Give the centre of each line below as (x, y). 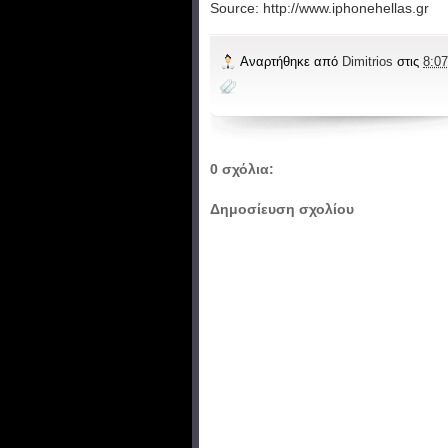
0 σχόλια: (242, 168)
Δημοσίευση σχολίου (282, 209)
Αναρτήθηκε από (291, 61)
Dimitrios (369, 61)
